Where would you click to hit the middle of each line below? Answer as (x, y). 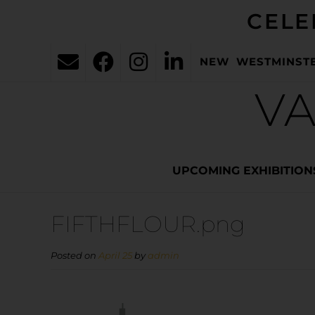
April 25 (115, 256)
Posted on (75, 256)
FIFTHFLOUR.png (148, 224)
